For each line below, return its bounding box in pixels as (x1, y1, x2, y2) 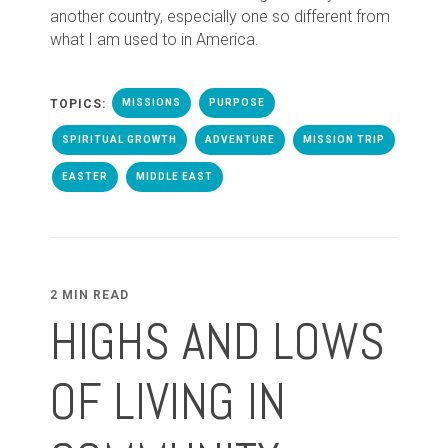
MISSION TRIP (303, 133, 385, 145)
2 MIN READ (50, 287, 129, 302)
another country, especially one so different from (50, 6, 390, 26)
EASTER (62, 170, 108, 182)
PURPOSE (209, 96, 265, 108)
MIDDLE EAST (136, 170, 213, 182)
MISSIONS (122, 96, 181, 108)
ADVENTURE (205, 133, 275, 145)
